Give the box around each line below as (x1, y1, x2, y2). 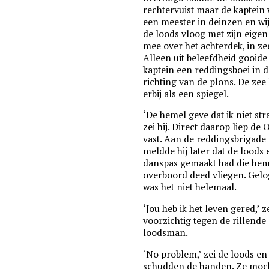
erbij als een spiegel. (143, 87, 229, 100)
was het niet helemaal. (143, 181, 237, 193)
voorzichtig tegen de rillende (143, 214, 267, 226)
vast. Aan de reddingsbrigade (143, 133, 267, 145)
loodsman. (143, 226, 189, 238)
